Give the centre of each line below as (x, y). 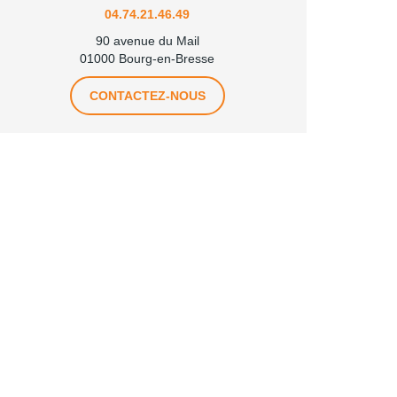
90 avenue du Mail (147, 41)
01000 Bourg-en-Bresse (147, 59)
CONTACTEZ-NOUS (147, 96)
